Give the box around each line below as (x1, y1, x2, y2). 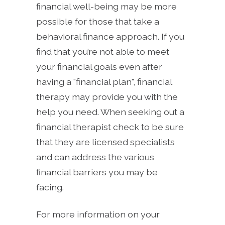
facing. (36, 182, 66, 193)
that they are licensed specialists (36, 137, 175, 148)
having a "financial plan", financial (36, 76, 172, 87)
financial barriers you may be (36, 167, 158, 178)
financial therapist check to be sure (36, 122, 184, 133)
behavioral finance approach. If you (36, 31, 184, 42)
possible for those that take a (36, 16, 159, 27)
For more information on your (36, 209, 160, 220)
